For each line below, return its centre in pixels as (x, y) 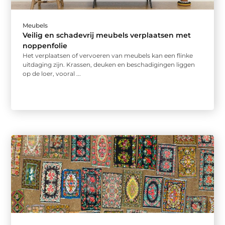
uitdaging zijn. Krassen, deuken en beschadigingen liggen (109, 65)
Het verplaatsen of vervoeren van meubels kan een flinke (108, 56)
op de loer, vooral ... (52, 74)
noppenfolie (45, 46)
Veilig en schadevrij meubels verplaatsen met (107, 35)
